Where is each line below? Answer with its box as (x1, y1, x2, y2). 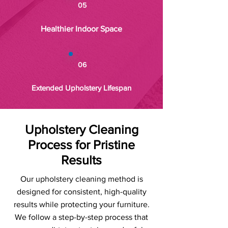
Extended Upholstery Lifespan (32, 83, 131, 92)
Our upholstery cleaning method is (20, 175, 143, 183)
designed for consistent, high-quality (16, 187, 147, 196)
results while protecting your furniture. (13, 200, 150, 209)
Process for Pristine (28, 137, 135, 152)
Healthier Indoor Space (41, 24, 122, 33)
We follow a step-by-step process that (15, 213, 148, 221)
